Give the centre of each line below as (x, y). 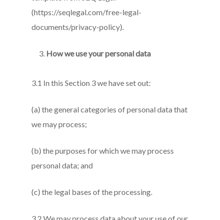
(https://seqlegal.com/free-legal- (87, 12)
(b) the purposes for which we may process (103, 151)
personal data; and (62, 165)
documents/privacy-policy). (78, 27)
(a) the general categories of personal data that (110, 109)
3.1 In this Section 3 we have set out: (91, 83)
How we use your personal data (99, 53)
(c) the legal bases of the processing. (92, 192)
